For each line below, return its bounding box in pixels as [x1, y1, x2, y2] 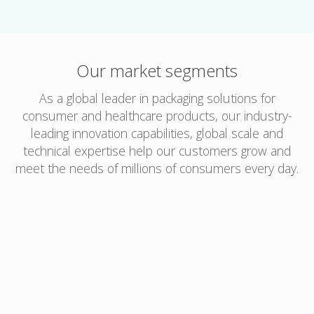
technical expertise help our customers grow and [23, 142, 291, 159]
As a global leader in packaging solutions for [39, 89, 275, 107]
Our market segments [76, 58, 238, 82]
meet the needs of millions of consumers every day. [15, 159, 299, 177]
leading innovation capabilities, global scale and [31, 124, 283, 142]
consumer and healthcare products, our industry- [22, 107, 292, 124]
